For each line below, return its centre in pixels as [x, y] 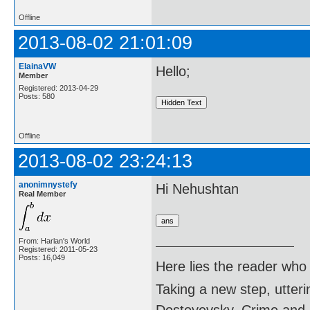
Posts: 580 [37, 97]
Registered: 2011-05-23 [58, 249]
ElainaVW [37, 67]
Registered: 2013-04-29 [58, 88]
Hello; [173, 71]
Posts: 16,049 [42, 257]
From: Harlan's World [54, 240]
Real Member [42, 193]
